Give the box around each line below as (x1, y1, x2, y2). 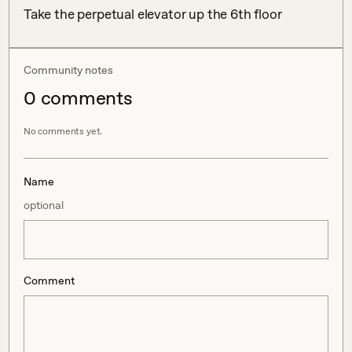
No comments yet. (24, 126, 103, 137)
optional (24, 199, 64, 211)
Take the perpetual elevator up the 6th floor (24, 6, 282, 22)
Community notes (24, 64, 113, 76)
